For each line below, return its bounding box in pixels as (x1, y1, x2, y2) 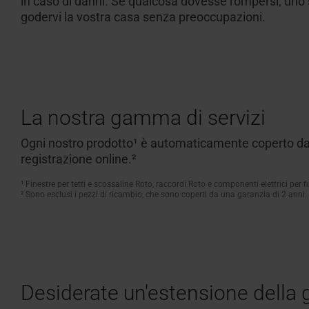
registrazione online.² (21, 152, 137, 166)
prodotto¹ (86, 136, 138, 150)
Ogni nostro (21, 136, 86, 150)
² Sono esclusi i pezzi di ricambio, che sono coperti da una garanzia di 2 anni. (21, 190, 307, 199)
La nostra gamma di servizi (21, 106, 266, 130)
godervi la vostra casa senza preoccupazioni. (21, 10, 266, 24)
